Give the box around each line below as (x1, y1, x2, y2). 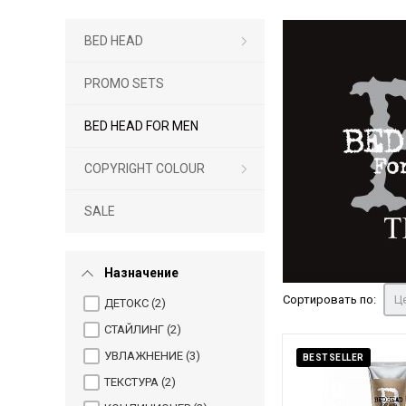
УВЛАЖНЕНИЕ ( (103, 348, 189, 362)
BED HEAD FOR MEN (83, 118, 198, 133)
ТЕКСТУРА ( (103, 374, 165, 389)
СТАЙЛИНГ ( (103, 322, 170, 336)
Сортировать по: (282, 292, 376, 306)
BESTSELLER (302, 352, 364, 362)
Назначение (103, 265, 179, 280)
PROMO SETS (83, 75, 164, 91)
